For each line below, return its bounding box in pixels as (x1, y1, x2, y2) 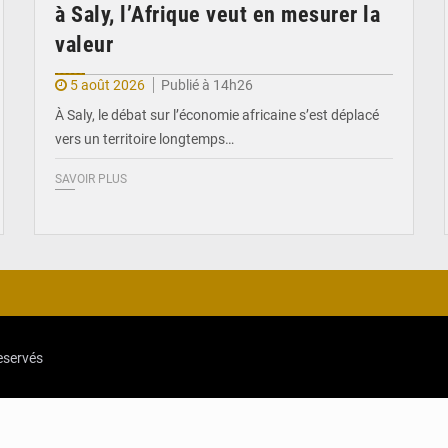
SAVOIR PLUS (55, 171, 127, 186)
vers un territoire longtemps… (55, 130, 234, 147)
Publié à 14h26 (161, 76, 253, 93)
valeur (55, 31, 113, 57)
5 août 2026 (70, 76, 145, 93)
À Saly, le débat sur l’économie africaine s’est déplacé (55, 106, 379, 123)
